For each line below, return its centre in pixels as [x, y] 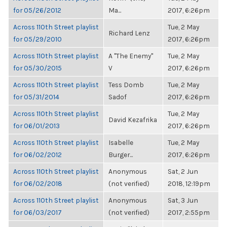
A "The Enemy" [131, 56]
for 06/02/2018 [38, 183]
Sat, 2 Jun [183, 171]
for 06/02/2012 [37, 155]
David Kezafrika [133, 120]
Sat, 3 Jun [183, 200]
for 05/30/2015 [37, 68]
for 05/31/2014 [36, 97]
